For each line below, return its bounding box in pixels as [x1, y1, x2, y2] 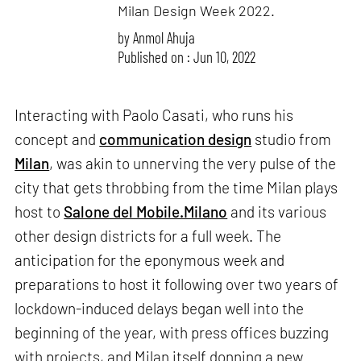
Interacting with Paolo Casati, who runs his [15, 106, 294, 125]
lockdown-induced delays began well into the [15, 299, 305, 318]
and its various [227, 202, 327, 222]
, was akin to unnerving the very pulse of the [49, 154, 337, 173]
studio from [251, 130, 332, 149]
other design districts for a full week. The [15, 226, 282, 246]
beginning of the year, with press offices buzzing [15, 323, 330, 342]
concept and [15, 130, 100, 149]
